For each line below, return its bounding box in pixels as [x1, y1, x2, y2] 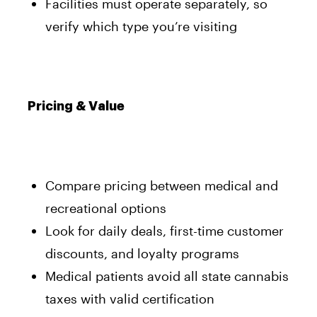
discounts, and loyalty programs [45, 245, 239, 261]
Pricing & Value [28, 99, 125, 113]
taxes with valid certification [45, 290, 214, 306]
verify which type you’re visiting [45, 18, 237, 34]
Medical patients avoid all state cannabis [45, 267, 289, 284]
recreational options [45, 200, 166, 216]
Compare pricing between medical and [45, 177, 278, 193]
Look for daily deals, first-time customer [45, 222, 284, 238]
